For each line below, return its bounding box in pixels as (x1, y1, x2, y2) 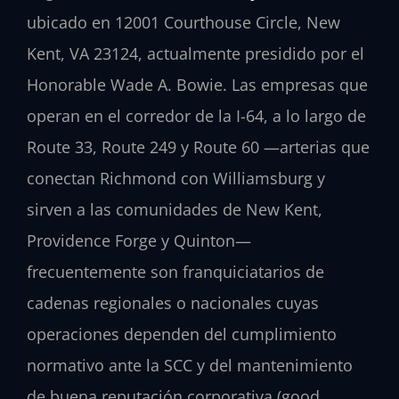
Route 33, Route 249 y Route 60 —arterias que (27, 135, 370, 158)
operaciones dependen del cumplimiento (27, 322, 337, 345)
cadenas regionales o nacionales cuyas (27, 291, 319, 313)
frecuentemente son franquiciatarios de (27, 260, 324, 282)
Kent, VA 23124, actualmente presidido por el (27, 42, 364, 64)
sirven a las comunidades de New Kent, (27, 198, 322, 220)
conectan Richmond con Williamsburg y (27, 167, 325, 189)
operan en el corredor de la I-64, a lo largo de (27, 104, 366, 126)
